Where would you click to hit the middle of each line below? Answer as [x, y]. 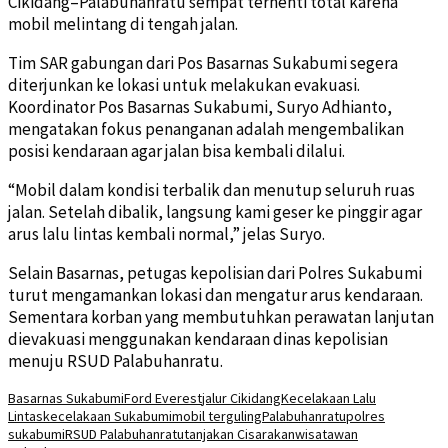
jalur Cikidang [241, 397]
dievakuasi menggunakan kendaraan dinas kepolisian [198, 338]
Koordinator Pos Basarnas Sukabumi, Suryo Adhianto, [200, 106]
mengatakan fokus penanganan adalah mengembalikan [206, 128]
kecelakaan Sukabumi [107, 415]
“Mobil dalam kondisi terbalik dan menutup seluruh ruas [211, 189]
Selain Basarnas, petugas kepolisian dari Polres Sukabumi [215, 272]
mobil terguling [217, 415]
